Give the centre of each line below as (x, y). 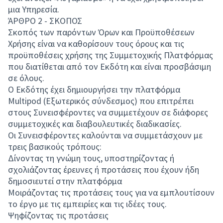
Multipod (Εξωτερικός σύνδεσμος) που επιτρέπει (101, 101)
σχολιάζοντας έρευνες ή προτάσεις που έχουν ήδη (104, 169)
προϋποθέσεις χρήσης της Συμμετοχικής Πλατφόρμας (111, 55)
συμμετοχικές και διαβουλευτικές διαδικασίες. (95, 124)
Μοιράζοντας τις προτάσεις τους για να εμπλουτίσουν (111, 192)
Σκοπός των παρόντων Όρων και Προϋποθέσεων (101, 32)
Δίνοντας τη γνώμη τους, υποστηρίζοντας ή (91, 158)
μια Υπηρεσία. (34, 9)
